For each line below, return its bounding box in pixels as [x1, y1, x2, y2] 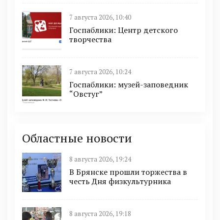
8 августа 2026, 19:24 [69, 155, 131, 164]
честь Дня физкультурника [69, 176, 171, 187]
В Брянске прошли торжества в [69, 166, 187, 178]
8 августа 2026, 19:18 [69, 210, 131, 219]
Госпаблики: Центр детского [69, 25, 178, 36]
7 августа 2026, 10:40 [69, 13, 131, 22]
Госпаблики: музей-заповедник [69, 79, 188, 90]
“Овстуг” [69, 88, 103, 100]
